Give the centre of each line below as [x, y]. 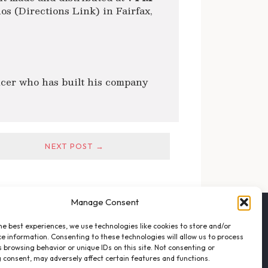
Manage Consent [104, 202]
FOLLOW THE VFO [76, 213]
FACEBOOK [75, 243]
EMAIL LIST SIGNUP [88, 227]
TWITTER [72, 259]
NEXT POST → [75, 146]
